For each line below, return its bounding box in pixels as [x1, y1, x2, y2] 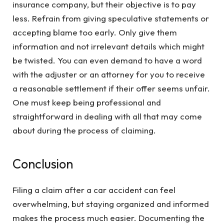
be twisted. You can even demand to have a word [12, 54, 202, 65]
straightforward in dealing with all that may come [12, 110, 202, 121]
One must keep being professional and [12, 96, 161, 107]
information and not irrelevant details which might [12, 40, 204, 51]
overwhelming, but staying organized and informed [12, 198, 209, 209]
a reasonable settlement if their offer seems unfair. [12, 82, 210, 93]
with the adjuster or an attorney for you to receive [12, 68, 205, 79]
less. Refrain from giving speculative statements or [12, 12, 209, 23]
